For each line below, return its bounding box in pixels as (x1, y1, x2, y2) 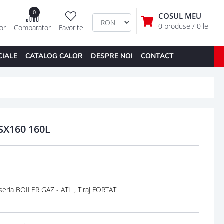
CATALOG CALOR (25, 51, 83, 61)
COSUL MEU (158, 11, 201, 21)
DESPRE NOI (90, 51, 133, 61)
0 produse (158, 21, 192, 31)
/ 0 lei (192, 21, 210, 31)
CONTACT (140, 51, 174, 61)
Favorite (58, 23, 83, 33)
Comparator (13, 23, 51, 33)
